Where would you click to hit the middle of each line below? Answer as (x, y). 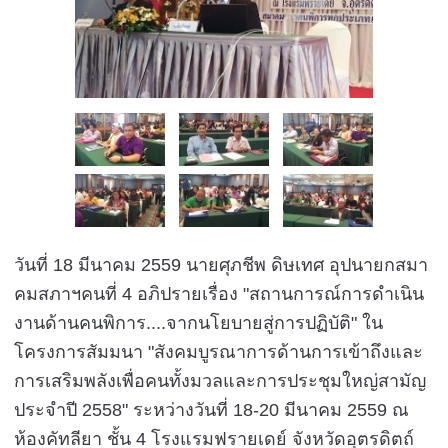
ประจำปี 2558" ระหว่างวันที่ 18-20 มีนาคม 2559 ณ (212, 409)
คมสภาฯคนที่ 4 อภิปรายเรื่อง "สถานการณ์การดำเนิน (219, 293)
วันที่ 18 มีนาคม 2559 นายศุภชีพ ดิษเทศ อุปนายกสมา (221, 264)
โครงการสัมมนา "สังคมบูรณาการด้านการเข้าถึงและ (219, 351)
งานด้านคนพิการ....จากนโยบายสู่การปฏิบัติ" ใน (199, 322)
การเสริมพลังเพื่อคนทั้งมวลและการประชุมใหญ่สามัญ (220, 380)
